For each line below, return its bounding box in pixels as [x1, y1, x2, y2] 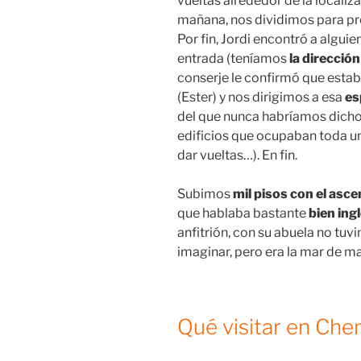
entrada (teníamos [177, 51, 289, 67]
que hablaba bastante [177, 205, 309, 222]
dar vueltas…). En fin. [177, 147, 297, 164]
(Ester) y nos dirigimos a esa [177, 89, 345, 106]
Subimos [177, 186, 233, 202]
